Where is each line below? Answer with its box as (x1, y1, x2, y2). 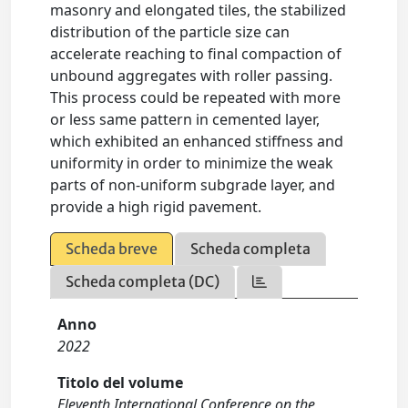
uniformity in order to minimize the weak (50, 153, 334, 174)
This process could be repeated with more (50, 87, 342, 108)
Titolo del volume (57, 372, 184, 393)
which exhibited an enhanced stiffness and (50, 131, 344, 152)
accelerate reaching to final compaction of (50, 44, 342, 65)
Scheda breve (66, 240, 158, 259)
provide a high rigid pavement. (50, 197, 262, 218)
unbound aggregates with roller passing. (50, 66, 333, 87)
